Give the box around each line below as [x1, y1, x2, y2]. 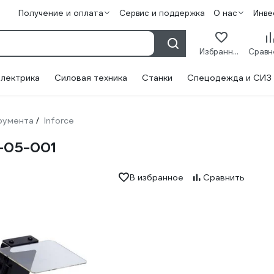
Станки [142, 72, 172, 83]
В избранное [129, 172, 183, 183]
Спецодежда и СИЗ [187, 72, 272, 83]
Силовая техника [54, 72, 127, 83]
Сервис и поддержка [119, 8, 205, 18]
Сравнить [202, 172, 245, 183]
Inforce [44, 115, 74, 126]
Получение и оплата [18, 8, 103, 18]
